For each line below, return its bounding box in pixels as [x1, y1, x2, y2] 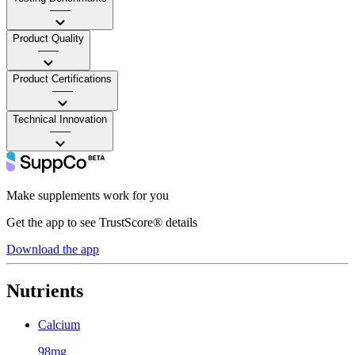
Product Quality [13, 32, 84, 44]
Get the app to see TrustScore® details [6, 215, 197, 229]
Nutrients [6, 280, 83, 301]
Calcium [38, 317, 80, 331]
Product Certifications [13, 72, 112, 85]
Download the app [6, 242, 99, 256]
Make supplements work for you [6, 188, 169, 202]
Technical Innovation [13, 113, 107, 125]
